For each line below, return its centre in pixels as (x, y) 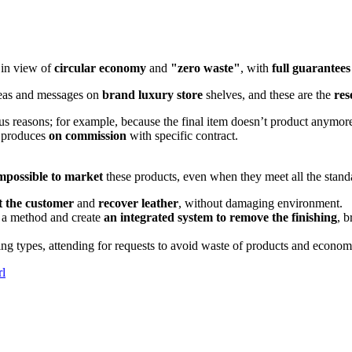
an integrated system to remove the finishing (220, 217)
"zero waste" (205, 68)
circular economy (100, 68)
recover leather (138, 203)
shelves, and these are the (267, 94)
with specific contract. (182, 135)
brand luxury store (152, 94)
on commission (88, 135)
